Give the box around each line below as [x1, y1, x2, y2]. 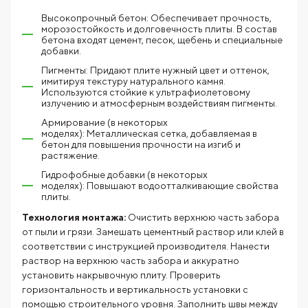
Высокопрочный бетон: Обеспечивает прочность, [41, 12, 272, 23]
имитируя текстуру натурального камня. [41, 75, 225, 87]
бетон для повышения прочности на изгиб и [41, 138, 241, 150]
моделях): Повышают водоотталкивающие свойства [41, 179, 278, 191]
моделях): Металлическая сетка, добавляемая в [41, 127, 257, 139]
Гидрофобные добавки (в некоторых [41, 168, 208, 180]
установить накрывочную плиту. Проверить [22, 269, 221, 280]
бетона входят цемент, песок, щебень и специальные [41, 34, 283, 45]
